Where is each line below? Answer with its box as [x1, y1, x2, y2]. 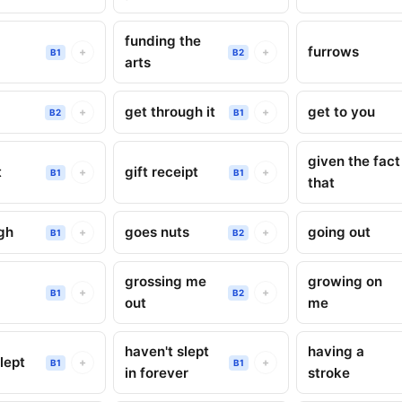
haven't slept [124, 343, 209, 360]
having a [308, 343, 365, 360]
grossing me [124, 273, 206, 290]
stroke [308, 364, 351, 381]
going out [308, 223, 371, 240]
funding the [124, 32, 201, 49]
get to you [308, 103, 376, 120]
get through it [124, 103, 215, 120]
